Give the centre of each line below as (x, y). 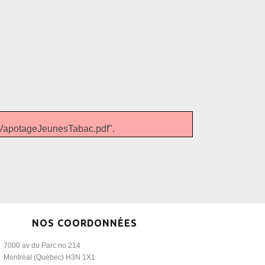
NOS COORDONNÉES (84, 223)
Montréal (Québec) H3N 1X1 (50, 257)
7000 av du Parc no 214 (42, 245)
